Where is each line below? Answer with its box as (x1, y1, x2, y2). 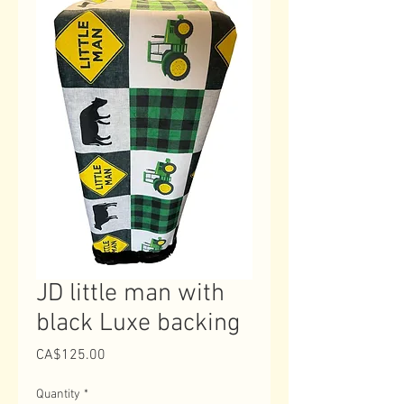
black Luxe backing (36, 308, 241, 339)
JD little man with (36, 279, 225, 309)
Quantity (36, 387, 80, 402)
